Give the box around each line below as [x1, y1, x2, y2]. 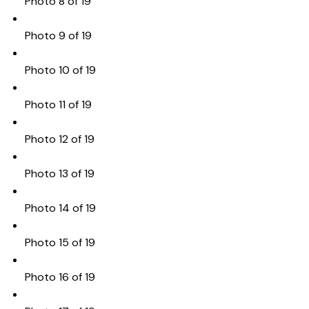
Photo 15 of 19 [24, 235, 95, 250]
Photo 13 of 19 [24, 166, 94, 181]
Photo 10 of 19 [24, 62, 96, 77]
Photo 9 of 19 [24, 28, 92, 43]
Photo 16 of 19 [24, 269, 95, 284]
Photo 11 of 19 [24, 97, 92, 112]
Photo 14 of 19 [24, 200, 96, 215]
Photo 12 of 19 [24, 131, 94, 146]
